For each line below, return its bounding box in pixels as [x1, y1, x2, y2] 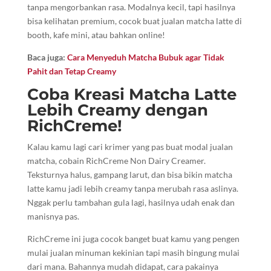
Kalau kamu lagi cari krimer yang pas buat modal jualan [27, 142, 233, 152]
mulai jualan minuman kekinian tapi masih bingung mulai [27, 247, 240, 258]
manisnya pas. [27, 211, 79, 222]
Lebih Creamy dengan [27, 100, 208, 120]
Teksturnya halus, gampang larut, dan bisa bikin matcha [27, 169, 232, 180]
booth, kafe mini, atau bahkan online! [27, 30, 165, 41]
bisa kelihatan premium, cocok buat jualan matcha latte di [27, 16, 242, 27]
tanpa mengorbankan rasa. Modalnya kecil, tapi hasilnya [27, 2, 235, 13]
